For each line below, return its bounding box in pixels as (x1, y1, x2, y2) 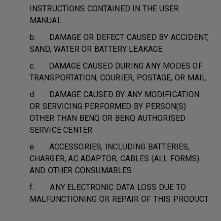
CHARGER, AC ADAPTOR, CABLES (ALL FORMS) (30, 154, 200, 163)
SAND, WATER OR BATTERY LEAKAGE (30, 44, 163, 54)
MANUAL (30, 16, 62, 25)
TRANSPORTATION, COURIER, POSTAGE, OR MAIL (30, 73, 207, 82)
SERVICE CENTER (30, 125, 92, 135)
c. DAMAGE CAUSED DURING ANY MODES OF (30, 61, 203, 71)
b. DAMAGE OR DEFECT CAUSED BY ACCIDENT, (30, 33, 209, 42)
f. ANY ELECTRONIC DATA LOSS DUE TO (30, 183, 186, 192)
